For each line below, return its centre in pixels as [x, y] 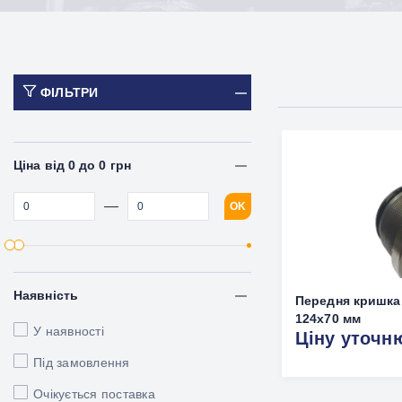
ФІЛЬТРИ [69, 92]
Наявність [46, 295]
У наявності [69, 331]
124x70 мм [328, 319]
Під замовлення [82, 363]
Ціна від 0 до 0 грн [72, 165]
